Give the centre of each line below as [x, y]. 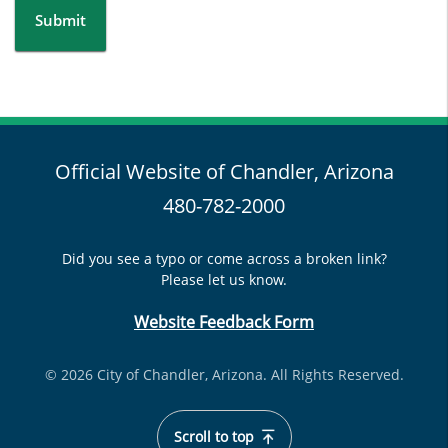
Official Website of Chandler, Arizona [224, 171]
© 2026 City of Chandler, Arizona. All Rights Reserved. [224, 374]
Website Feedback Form [224, 322]
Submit [60, 20]
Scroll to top [215, 437]
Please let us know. [224, 279]
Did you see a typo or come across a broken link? [224, 258]
